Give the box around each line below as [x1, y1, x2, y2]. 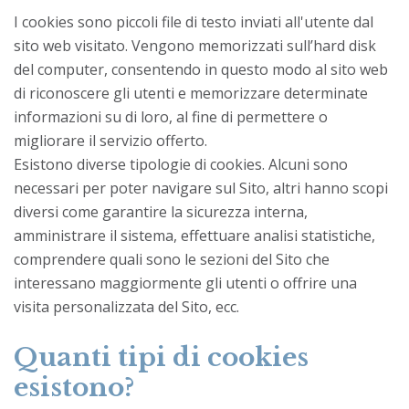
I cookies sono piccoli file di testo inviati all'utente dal [14, 11, 373, 32]
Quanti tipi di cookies [14, 341, 309, 373]
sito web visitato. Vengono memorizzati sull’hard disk [14, 35, 376, 56]
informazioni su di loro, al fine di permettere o [14, 106, 328, 127]
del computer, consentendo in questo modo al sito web [14, 58, 388, 79]
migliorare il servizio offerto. [14, 130, 207, 151]
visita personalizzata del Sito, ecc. [14, 296, 239, 317]
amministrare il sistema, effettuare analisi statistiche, [14, 225, 375, 246]
